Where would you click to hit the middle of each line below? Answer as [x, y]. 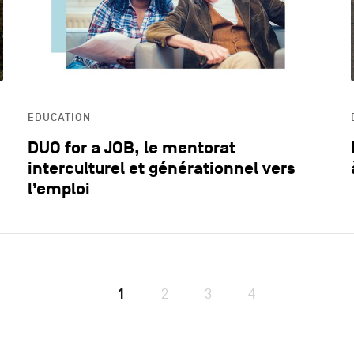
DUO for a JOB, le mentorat [132, 148]
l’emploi [59, 189]
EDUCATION [60, 117]
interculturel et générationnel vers [162, 168]
